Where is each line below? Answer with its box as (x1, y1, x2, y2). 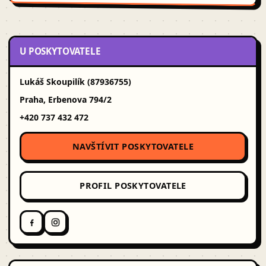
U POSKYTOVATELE (20, 45, 101, 58)
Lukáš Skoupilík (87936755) (20, 76, 131, 88)
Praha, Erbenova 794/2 (20, 94, 112, 106)
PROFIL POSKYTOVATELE (80, 180, 186, 192)
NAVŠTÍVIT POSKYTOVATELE (72, 141, 194, 153)
